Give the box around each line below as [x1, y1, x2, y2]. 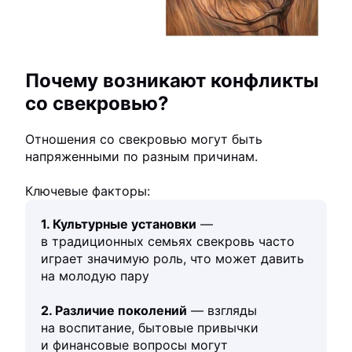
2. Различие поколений [41, 302, 188, 319]
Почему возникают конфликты [25, 69, 320, 93]
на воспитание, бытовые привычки [41, 320, 259, 336]
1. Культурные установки [41, 216, 197, 233]
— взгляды [187, 302, 258, 319]
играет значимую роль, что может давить [41, 251, 305, 267]
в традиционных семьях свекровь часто [41, 233, 295, 250]
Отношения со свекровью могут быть [25, 131, 263, 148]
